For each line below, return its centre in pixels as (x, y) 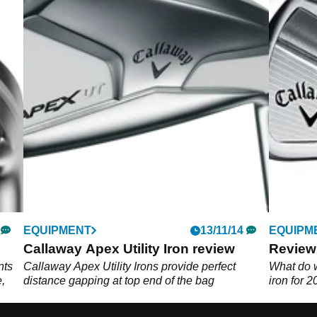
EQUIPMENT (58, 230)
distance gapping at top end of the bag (119, 280)
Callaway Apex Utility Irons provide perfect (130, 266)
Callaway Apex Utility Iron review (129, 248)
